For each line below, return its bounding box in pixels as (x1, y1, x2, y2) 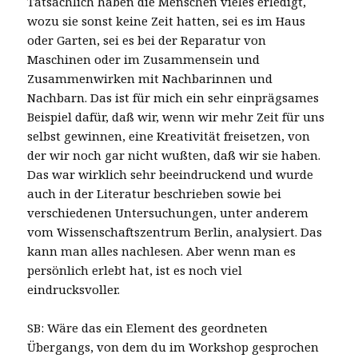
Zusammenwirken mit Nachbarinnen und (27, 70, 273, 86)
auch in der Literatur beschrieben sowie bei (27, 185, 282, 201)
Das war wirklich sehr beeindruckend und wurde (27, 165, 314, 182)
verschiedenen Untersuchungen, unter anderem (27, 204, 309, 221)
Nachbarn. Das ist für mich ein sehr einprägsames (27, 89, 320, 105)
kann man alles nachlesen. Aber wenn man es (27, 242, 296, 259)
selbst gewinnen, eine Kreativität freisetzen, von (27, 127, 311, 144)
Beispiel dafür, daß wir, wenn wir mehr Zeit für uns (27, 108, 325, 125)
